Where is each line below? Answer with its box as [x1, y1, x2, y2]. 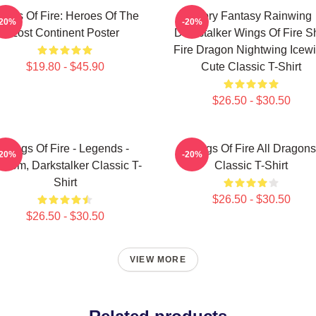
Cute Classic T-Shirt [201, 61, 301, 73]
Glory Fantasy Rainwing [190, 10, 312, 22]
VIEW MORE [130, 255, 186, 265]
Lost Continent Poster [11, 27, 119, 39]
